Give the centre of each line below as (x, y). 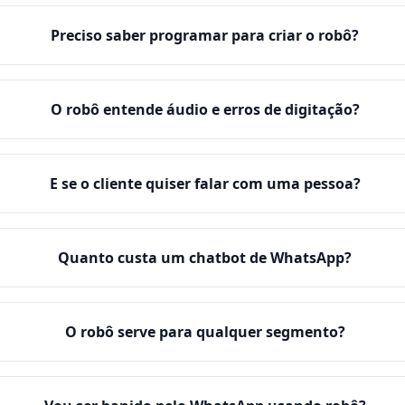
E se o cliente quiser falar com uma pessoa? (205, 184)
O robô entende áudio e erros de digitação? (205, 109)
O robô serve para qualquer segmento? (205, 332)
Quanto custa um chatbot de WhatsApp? (205, 258)
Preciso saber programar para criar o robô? (205, 35)
